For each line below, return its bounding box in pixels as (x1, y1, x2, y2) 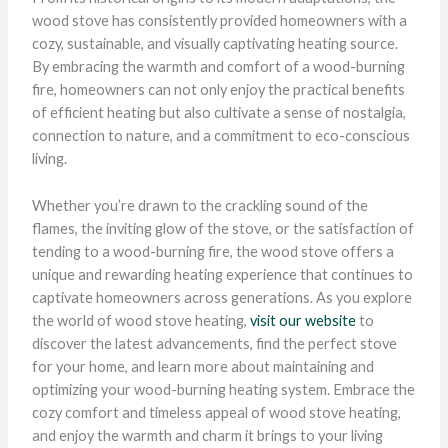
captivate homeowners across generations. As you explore (31, 288, 412, 306)
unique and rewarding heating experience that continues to (31, 265, 413, 283)
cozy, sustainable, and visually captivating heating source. (31, 35, 398, 53)
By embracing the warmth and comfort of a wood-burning (31, 58, 405, 76)
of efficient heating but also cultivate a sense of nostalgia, (31, 104, 406, 122)
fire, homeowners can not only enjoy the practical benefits (31, 81, 405, 99)
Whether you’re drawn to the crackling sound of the (31, 196, 368, 214)
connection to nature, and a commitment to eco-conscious (31, 127, 410, 145)
